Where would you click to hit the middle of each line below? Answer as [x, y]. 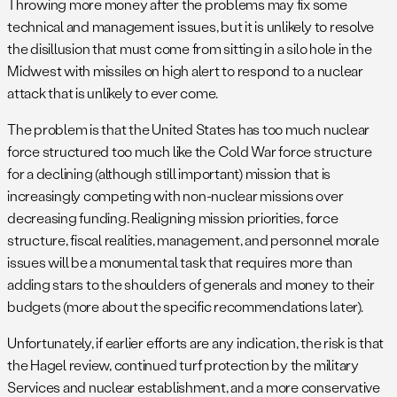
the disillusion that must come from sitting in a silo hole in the [190, 48]
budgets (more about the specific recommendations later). [185, 306]
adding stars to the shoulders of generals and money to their [191, 284]
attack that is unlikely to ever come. [113, 92]
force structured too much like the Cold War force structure [190, 151]
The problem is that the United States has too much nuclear [189, 128]
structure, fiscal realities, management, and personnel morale [193, 239]
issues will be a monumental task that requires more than [180, 261]
